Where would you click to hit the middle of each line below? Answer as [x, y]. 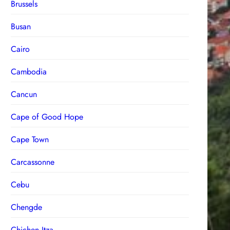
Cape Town [30, 139]
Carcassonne [33, 162]
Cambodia [29, 71]
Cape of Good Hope [47, 117]
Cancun [24, 94]
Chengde [27, 207]
